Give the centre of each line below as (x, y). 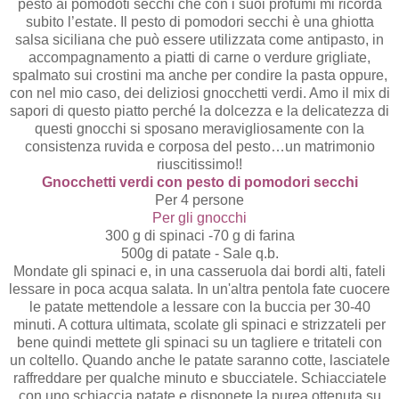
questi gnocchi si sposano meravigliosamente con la (199, 128)
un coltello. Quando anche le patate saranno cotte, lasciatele (199, 360)
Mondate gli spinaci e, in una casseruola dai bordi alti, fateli (199, 271)
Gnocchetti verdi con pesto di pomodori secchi (199, 182)
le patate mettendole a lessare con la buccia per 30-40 (199, 306)
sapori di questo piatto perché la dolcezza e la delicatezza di (199, 110)
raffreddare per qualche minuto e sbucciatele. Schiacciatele (199, 378)
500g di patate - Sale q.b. (199, 253)
